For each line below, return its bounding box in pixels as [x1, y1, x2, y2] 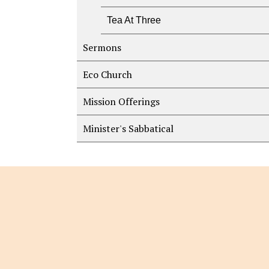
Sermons [83, 41, 121, 54]
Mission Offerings [83, 95, 160, 108]
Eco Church [83, 68, 132, 81]
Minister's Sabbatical [83, 122, 174, 135]
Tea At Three [107, 15, 161, 25]
